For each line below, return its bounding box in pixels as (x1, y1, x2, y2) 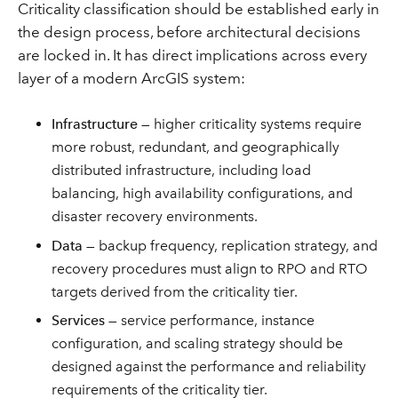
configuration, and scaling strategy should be (52, 335, 344, 353)
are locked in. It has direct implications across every (17, 45, 367, 64)
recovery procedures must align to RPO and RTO (52, 259, 369, 277)
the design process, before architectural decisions (17, 22, 361, 41)
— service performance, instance (105, 312, 315, 330)
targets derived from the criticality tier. (52, 283, 298, 300)
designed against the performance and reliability (52, 358, 367, 376)
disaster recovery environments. (52, 207, 259, 225)
